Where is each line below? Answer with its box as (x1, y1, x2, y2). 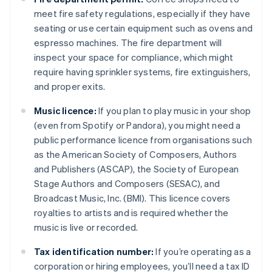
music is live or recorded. (34, 221, 138, 234)
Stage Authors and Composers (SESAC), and (34, 177, 220, 190)
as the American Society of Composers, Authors (34, 148, 237, 161)
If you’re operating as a (154, 245, 251, 258)
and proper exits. (34, 80, 106, 93)
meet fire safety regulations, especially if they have (34, 7, 251, 20)
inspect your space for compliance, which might (34, 51, 234, 64)
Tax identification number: (34, 245, 154, 258)
